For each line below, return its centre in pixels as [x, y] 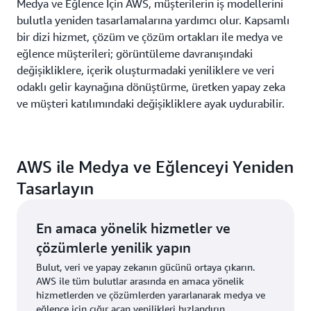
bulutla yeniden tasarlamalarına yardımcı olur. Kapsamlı [153, 20]
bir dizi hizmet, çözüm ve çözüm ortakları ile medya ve [150, 36]
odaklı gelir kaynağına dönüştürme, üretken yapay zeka [151, 86]
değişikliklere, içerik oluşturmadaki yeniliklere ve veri [145, 70]
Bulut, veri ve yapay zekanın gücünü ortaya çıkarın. [145, 267]
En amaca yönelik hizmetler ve [133, 228]
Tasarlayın [55, 188]
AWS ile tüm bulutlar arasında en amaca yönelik [140, 280]
